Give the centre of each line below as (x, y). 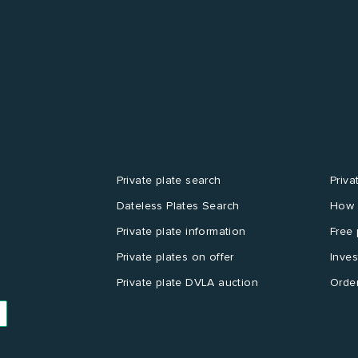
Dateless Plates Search (178, 205)
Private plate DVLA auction (187, 282)
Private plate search (169, 180)
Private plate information (181, 231)
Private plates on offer (175, 257)
